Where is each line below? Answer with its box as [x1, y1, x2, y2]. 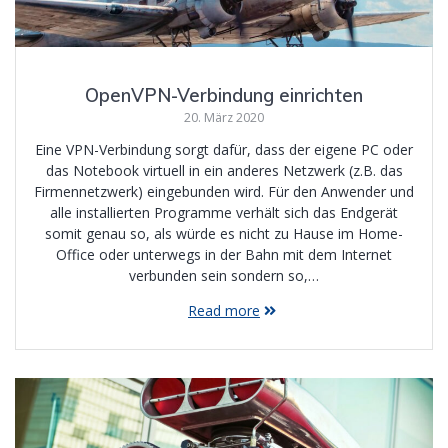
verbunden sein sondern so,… [129, 266, 319, 286]
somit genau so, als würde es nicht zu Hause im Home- [45, 224, 403, 244]
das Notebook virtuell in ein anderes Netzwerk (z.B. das [45, 161, 403, 181]
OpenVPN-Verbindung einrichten [85, 84, 363, 108]
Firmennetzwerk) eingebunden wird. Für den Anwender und [34, 182, 414, 202]
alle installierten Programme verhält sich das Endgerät [50, 203, 398, 223]
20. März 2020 [184, 109, 264, 127]
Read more [188, 301, 260, 321]
